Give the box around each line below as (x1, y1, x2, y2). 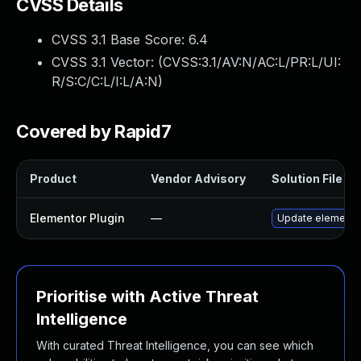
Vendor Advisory (151, 172, 246, 185)
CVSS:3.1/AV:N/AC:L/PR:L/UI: (163, 54, 341, 70)
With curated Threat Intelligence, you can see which (36, 338, 313, 352)
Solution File (272, 172, 342, 185)
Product (30, 172, 77, 185)
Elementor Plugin (30, 211, 125, 225)
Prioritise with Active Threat (36, 287, 259, 306)
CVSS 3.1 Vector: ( (52, 54, 163, 70)
